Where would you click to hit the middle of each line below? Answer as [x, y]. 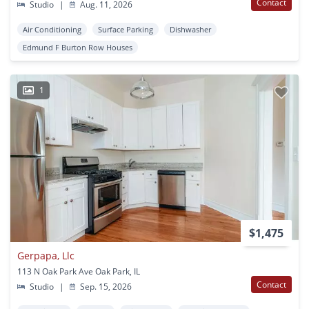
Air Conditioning [52, 29]
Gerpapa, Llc [46, 255]
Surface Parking [126, 29]
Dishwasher [190, 29]
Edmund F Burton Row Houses [78, 47]
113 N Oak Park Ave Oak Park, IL [79, 271]
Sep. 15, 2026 [105, 286]
